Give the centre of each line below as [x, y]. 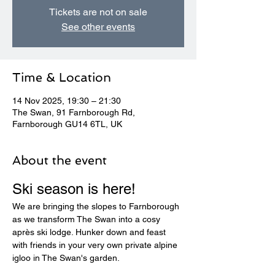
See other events [98, 27]
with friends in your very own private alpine [96, 245]
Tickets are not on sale [98, 12]
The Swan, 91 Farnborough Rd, [74, 112]
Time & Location [62, 77]
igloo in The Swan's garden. [66, 258]
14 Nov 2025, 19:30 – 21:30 [67, 101]
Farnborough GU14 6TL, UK [67, 124]
